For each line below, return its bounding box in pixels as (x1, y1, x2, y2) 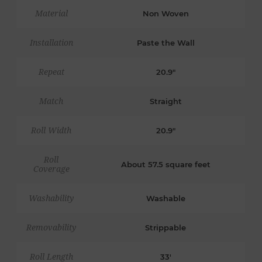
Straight (149, 96, 182, 106)
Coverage (33, 164, 70, 174)
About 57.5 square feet (120, 160, 211, 170)
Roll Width (31, 126, 72, 136)
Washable (146, 194, 185, 204)
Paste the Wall (136, 38, 195, 48)
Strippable (145, 223, 187, 233)
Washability (29, 194, 74, 204)
